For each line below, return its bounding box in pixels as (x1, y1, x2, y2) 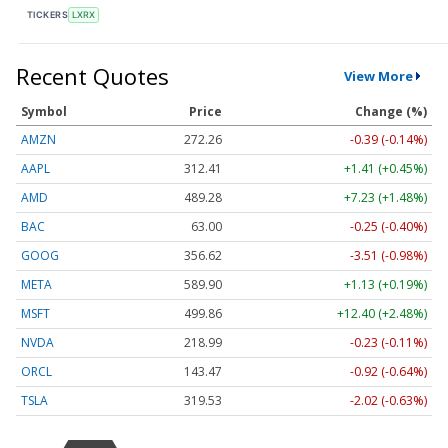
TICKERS (27, 9, 69, 21)
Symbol (21, 102, 67, 120)
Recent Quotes (16, 60, 169, 91)
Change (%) (355, 102, 427, 120)
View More (343, 67, 413, 86)
